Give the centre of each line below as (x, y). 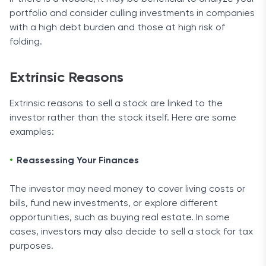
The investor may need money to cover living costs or (127, 189)
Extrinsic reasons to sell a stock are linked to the (116, 104)
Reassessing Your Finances (79, 161)
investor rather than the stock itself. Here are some (123, 118)
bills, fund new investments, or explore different (114, 204)
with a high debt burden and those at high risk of (117, 28)
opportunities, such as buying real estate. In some (120, 218)
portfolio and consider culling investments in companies (132, 14)
